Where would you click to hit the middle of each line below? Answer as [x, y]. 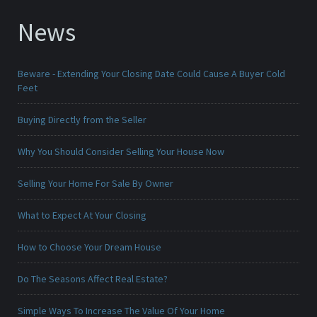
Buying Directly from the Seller [82, 120]
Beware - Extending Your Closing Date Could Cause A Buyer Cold [151, 74]
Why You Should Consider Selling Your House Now [121, 152]
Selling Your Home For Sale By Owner [96, 184]
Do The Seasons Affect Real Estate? [93, 279]
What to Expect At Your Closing [82, 215]
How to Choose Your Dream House [90, 247]
